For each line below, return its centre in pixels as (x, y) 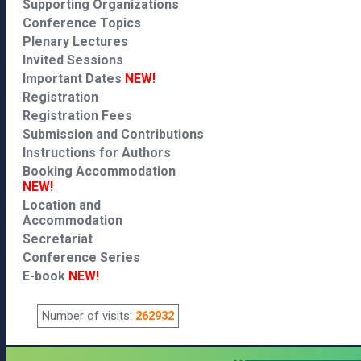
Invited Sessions (73, 60)
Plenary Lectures (75, 41)
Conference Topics (82, 23)
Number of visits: (88, 316)
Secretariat (58, 239)
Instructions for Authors (97, 153)
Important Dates (74, 79)
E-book (46, 276)
